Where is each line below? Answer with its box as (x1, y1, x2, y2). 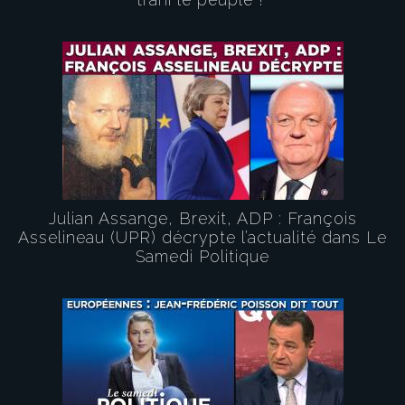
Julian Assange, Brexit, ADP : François (48, 209, 357, 228)
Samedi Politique (136, 247, 269, 266)
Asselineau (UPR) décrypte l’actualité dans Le (18, 228, 387, 247)
